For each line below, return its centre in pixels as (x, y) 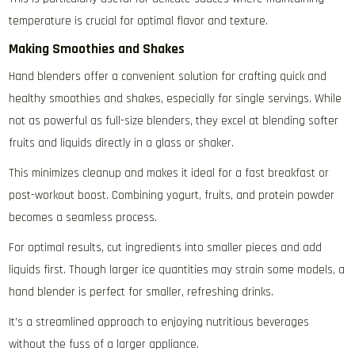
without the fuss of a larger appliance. (104, 345)
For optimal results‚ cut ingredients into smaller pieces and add (166, 248)
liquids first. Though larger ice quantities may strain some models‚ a (177, 270)
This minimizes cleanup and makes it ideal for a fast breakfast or (169, 174)
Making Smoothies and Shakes (97, 50)
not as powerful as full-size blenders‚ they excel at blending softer (174, 121)
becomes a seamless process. (83, 218)
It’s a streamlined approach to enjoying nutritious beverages (159, 323)
